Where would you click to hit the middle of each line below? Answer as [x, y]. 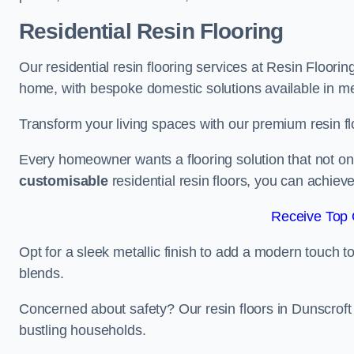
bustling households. [83, 330]
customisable [64, 181]
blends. [41, 273]
